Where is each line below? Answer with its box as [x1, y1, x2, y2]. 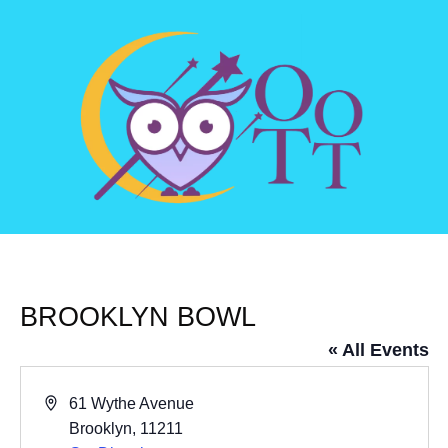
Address [43, 394, 103, 412]
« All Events [327, 340, 429, 361]
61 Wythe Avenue [69, 395, 195, 413]
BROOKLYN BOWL [19, 302, 256, 333]
